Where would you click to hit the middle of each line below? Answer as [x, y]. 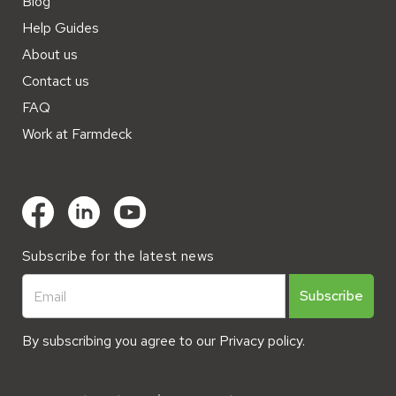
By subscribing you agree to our [121, 341]
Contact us [56, 81]
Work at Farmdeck [77, 134]
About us [50, 55]
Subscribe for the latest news [118, 256]
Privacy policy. [262, 341]
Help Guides [61, 28]
